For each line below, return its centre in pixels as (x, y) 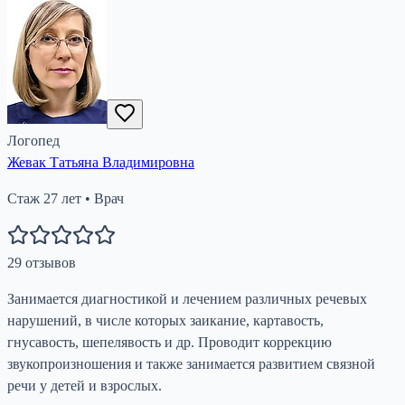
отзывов (49, 262)
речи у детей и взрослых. (85, 385)
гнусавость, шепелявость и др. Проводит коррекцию (170, 342)
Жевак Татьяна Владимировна (101, 162)
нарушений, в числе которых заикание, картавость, (165, 320)
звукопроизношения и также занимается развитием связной (191, 363)
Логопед (33, 140)
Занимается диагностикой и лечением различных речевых (187, 298)
